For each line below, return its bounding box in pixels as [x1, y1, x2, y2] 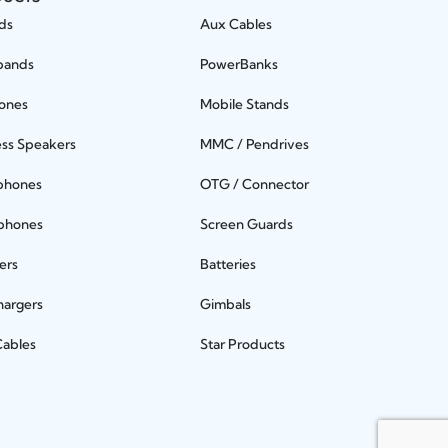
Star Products [199, 336, 285, 353]
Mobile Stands [199, 96, 289, 113]
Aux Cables [199, 16, 272, 33]
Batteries [199, 256, 256, 273]
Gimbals [199, 296, 251, 313]
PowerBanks [199, 56, 278, 73]
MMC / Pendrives [199, 136, 309, 153]
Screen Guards [199, 216, 293, 233]
